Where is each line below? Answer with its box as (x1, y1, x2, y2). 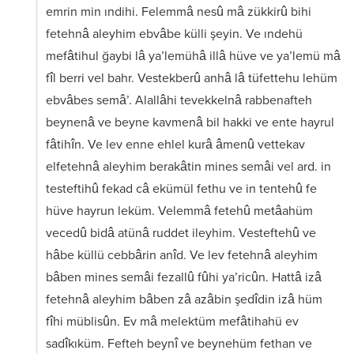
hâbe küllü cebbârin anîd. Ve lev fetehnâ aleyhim (46, 247, 318, 263)
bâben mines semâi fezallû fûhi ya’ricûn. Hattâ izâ (46, 269, 322, 285)
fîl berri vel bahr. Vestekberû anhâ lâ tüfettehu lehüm (46, 70, 337, 86)
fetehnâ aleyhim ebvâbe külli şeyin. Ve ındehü (46, 26, 303, 42)
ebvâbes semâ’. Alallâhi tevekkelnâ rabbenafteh (46, 92, 312, 108)
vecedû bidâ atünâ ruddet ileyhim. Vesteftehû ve (46, 225, 316, 241)
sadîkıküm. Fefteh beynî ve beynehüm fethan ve (46, 336, 312, 352)
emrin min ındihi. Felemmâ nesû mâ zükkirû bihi (46, 4, 311, 20)
